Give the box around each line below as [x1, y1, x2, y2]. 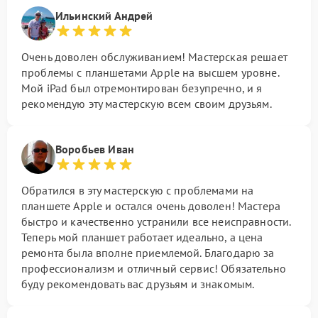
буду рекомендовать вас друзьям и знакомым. [21, 277, 255, 291]
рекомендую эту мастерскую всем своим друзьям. [21, 97, 272, 111]
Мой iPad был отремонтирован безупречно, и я [21, 81, 263, 95]
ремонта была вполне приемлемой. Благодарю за [21, 246, 275, 260]
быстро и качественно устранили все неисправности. [21, 214, 291, 229]
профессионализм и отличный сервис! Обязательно [21, 261, 286, 275]
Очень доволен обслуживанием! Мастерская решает [21, 50, 287, 64]
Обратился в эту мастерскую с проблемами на [21, 183, 254, 197]
